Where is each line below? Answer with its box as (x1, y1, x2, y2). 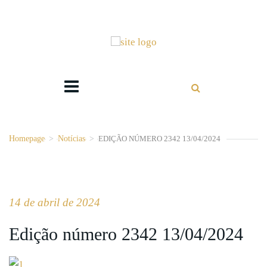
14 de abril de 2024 (9, 196, 100, 209)
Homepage (9, 134, 45, 144)
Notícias (58, 134, 85, 144)
